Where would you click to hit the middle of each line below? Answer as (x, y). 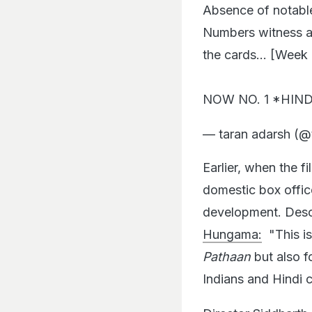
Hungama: (232, 220)
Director (228, 299)
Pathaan (227, 242)
